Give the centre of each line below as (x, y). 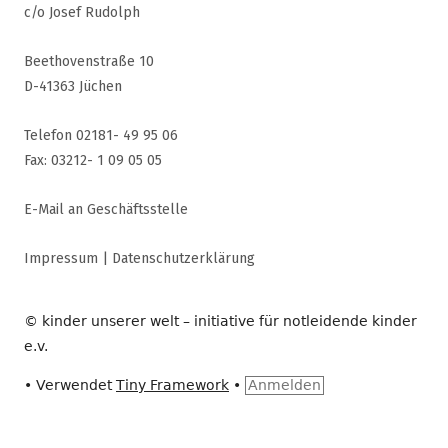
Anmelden (284, 384)
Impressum (61, 258)
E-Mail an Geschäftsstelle (106, 209)
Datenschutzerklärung (183, 258)
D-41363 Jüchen (73, 86)
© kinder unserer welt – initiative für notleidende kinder (220, 320)
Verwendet (74, 384)
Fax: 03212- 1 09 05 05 (93, 160)
